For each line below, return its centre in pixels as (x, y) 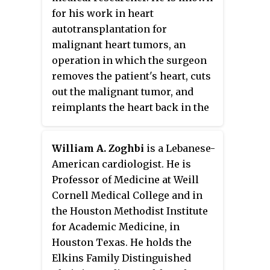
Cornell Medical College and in (127, 196)
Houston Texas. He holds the (122, 243)
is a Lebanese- (180, 149)
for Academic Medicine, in (116, 227)
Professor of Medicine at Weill (125, 180)
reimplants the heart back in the (130, 108)
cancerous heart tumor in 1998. (127, 170)
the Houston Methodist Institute (130, 211)
